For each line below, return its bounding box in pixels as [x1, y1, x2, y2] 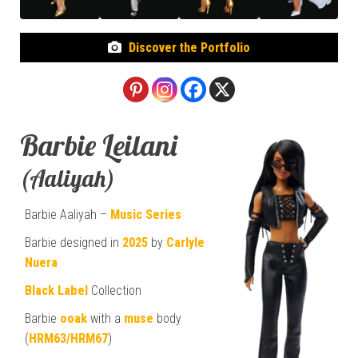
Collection [88, 282, 141, 298]
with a [87, 310, 124, 326]
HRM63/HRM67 [29, 330, 108, 346]
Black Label [25, 282, 88, 298]
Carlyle [166, 234, 205, 250]
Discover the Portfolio [129, 39, 251, 55]
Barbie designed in [25, 234, 122, 250]
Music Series [110, 206, 181, 222]
